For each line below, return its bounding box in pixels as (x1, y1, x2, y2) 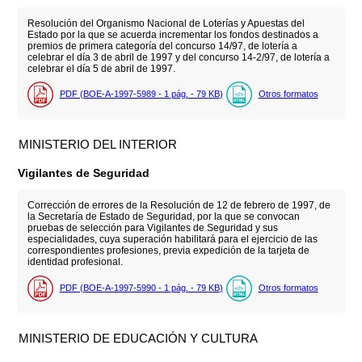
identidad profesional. (27, 256, 123, 268)
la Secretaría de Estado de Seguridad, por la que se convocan (27, 211, 300, 223)
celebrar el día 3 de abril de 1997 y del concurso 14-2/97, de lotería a (27, 51, 330, 63)
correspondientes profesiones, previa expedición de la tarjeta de (27, 245, 309, 257)
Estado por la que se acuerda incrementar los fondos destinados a (27, 28, 318, 40)
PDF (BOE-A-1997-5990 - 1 (59, 282, 171, 293)
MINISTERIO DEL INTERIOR (19, 137, 178, 152)
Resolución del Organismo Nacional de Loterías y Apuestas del (27, 17, 305, 29)
